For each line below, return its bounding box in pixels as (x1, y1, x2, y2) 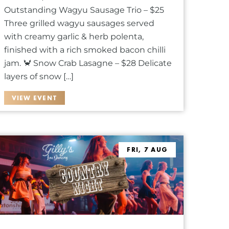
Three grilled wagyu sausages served (4, 18, 154, 28)
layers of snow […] (4, 71, 74, 81)
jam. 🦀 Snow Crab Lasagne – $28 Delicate (4, 58, 172, 68)
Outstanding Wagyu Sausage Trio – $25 (4, 5, 164, 15)
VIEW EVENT (11, 93, 58, 102)
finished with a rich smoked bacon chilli (4, 44, 166, 55)
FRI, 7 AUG (127, 145, 168, 154)
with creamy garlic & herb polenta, (4, 31, 144, 41)
